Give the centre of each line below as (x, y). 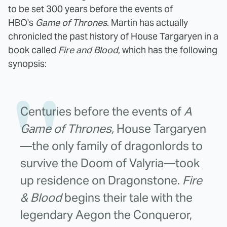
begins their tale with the (127, 198)
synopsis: (27, 64)
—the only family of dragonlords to (111, 146)
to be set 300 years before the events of (90, 9)
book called (33, 50)
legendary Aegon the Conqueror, (106, 215)
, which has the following (168, 50)
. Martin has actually (147, 23)
